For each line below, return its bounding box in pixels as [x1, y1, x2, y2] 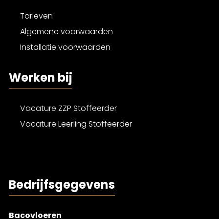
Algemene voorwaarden [20, 26, 113, 38]
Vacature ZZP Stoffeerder [20, 103, 117, 114]
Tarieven [20, 10, 53, 22]
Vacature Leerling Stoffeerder [20, 118, 132, 130]
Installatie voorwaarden [20, 42, 110, 53]
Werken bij [9, 69, 72, 86]
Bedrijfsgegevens [9, 176, 115, 193]
